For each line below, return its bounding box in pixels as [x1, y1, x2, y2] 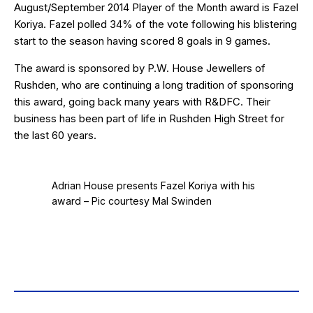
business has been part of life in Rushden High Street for [14, 112, 284, 126]
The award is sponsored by [14, 61, 147, 75]
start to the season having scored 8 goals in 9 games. [14, 34, 270, 48]
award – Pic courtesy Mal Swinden [52, 195, 212, 208]
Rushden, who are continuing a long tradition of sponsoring [14, 78, 293, 92]
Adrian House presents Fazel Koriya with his [52, 180, 255, 192]
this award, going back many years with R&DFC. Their [14, 95, 270, 109]
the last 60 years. [14, 129, 96, 143]
